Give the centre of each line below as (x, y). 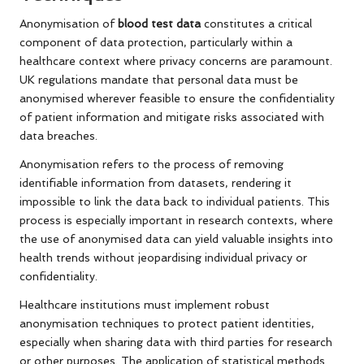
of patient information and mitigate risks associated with (172, 117)
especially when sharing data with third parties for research (176, 342)
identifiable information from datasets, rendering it (156, 183)
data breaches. (58, 136)
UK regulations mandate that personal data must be (159, 80)
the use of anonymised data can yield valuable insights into (176, 239)
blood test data (159, 24)
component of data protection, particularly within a (156, 43)
